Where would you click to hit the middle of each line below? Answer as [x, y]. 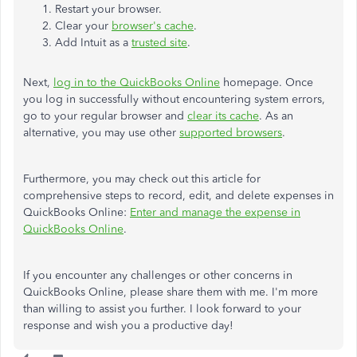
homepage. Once [267, 82]
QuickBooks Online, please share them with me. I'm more [171, 292]
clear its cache [223, 116]
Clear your [83, 26]
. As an [276, 116]
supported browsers [231, 133]
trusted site [159, 43]
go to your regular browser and [105, 116]
